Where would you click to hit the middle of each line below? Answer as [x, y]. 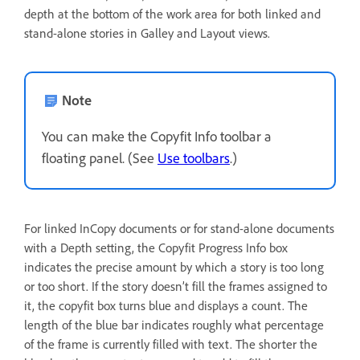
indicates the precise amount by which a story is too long [174, 266]
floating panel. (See [100, 157]
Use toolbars [194, 157]
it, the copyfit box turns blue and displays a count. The [166, 305]
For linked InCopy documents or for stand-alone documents [179, 228]
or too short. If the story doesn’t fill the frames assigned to [176, 286]
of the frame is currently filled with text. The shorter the [171, 344]
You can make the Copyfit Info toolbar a [157, 135]
